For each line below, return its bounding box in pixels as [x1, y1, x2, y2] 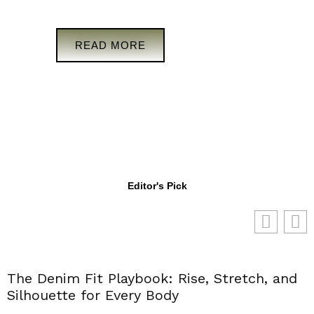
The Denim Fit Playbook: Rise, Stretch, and [7, 269, 297, 287]
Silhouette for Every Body [7, 286, 179, 303]
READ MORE [75, 39, 146, 51]
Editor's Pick [127, 180, 187, 191]
